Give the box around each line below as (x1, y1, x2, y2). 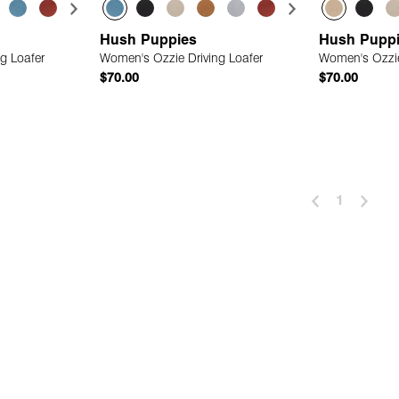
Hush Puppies (100, 34, 202, 49)
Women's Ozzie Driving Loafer (100, 53, 264, 67)
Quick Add (177, 121, 241, 135)
